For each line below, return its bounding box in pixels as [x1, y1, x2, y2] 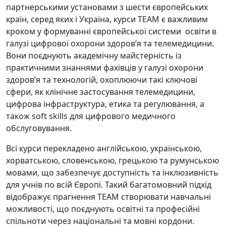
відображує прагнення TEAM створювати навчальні [6, 191, 211, 202]
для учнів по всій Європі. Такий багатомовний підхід [6, 179, 211, 190]
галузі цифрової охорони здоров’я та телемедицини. [6, 37, 214, 49]
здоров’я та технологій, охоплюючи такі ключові [6, 74, 197, 85]
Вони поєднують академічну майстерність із [6, 49, 182, 61]
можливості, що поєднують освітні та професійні [6, 203, 200, 214]
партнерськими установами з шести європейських [6, 1, 208, 13]
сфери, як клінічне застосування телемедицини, [6, 86, 195, 97]
